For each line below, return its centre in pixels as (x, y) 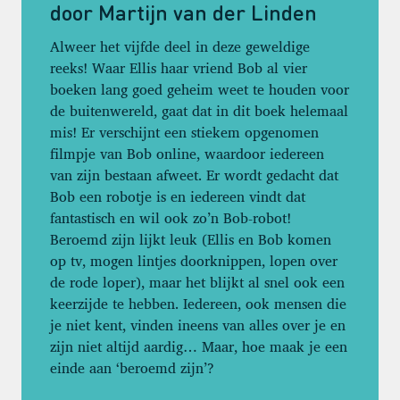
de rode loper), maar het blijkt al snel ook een (197, 282)
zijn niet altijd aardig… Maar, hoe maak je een (199, 346)
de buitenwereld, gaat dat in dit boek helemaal (199, 110)
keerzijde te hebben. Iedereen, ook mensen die (198, 303)
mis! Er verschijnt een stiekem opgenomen (184, 132)
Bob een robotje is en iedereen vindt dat (178, 196)
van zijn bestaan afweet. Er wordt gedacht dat (194, 175)
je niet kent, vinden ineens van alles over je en (198, 325)
